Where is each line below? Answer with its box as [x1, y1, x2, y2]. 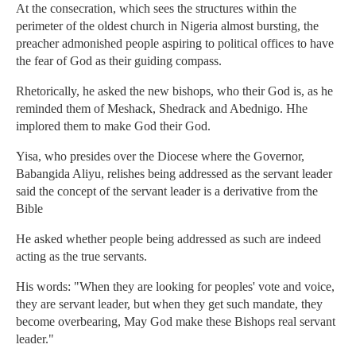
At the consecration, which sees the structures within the [16, 2, 296, 16]
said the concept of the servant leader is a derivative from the [16, 184, 318, 199]
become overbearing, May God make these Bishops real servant [16, 315, 335, 329]
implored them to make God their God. [16, 119, 211, 133]
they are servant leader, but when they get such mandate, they [16, 297, 323, 311]
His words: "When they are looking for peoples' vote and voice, [16, 280, 335, 294]
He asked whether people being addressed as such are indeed [16, 232, 321, 246]
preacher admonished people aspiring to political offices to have [16, 37, 334, 51]
